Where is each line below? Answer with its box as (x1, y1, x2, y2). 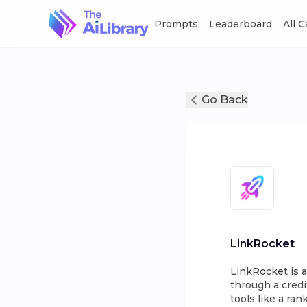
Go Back (201, 93, 248, 106)
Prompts (154, 17, 199, 30)
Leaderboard (209, 17, 273, 30)
